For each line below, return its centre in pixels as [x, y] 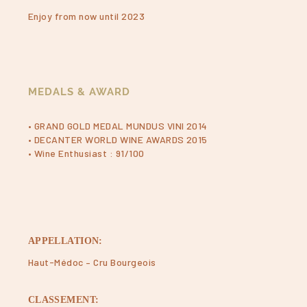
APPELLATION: [65, 241]
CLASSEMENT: [63, 300]
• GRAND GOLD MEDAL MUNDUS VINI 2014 [118, 125]
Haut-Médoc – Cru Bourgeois [92, 262]
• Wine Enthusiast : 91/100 [86, 153]
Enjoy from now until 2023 [86, 16]
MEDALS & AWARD [79, 91]
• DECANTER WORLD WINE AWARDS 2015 [118, 139]
